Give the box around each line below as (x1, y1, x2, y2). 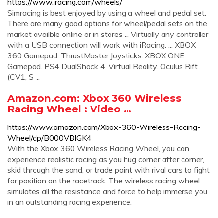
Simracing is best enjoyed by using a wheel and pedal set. (7, 8, 206, 18)
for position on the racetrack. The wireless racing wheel (7, 176, 200, 185)
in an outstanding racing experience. (7, 197, 132, 207)
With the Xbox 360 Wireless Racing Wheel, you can (7, 144, 189, 153)
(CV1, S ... (7, 72, 40, 82)
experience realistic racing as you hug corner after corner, (7, 154, 204, 164)
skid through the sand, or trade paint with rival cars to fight (7, 165, 210, 175)
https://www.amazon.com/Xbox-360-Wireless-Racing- (7, 122, 200, 132)
